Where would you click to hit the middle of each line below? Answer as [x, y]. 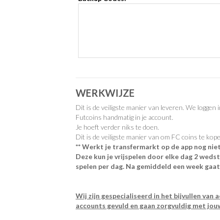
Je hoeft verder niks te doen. [117, 127]
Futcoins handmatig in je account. [124, 117]
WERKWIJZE [105, 93]
